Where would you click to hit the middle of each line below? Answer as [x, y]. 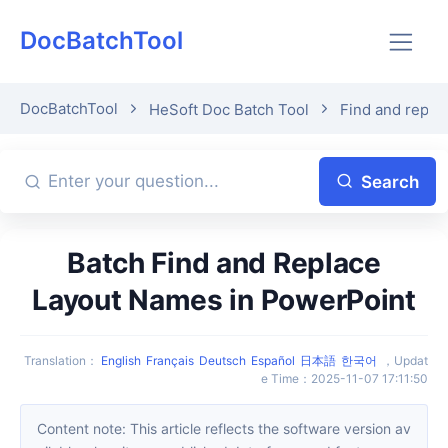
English [121, 360]
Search [390, 181]
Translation [58, 360]
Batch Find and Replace [76, 262]
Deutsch [222, 360]
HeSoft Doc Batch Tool [229, 109]
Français [170, 360]
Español [273, 360]
